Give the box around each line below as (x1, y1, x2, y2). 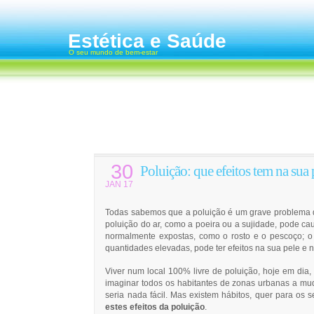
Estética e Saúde (68, 30, 226, 52)
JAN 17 (105, 179, 134, 189)
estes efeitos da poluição (105, 303, 205, 312)
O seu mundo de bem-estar (69, 48, 158, 56)
